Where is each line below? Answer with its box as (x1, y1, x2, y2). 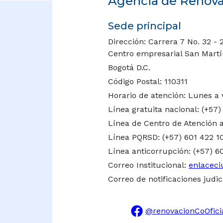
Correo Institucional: (108, 160, 189, 170)
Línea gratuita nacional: (108, 105, 202, 114)
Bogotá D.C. (108, 63, 150, 73)
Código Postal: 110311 (108, 77, 188, 87)
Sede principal (108, 20, 181, 32)
